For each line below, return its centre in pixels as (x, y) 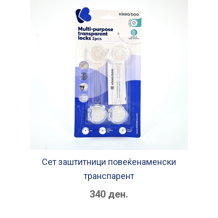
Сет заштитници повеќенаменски (109, 162)
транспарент (109, 176)
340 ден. (109, 194)
